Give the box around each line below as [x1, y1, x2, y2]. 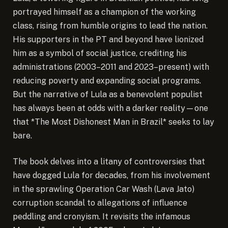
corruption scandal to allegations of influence [13, 198, 187, 208]
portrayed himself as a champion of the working [13, 7, 196, 17]
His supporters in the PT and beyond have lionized [13, 34, 204, 44]
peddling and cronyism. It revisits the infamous [13, 212, 190, 222]
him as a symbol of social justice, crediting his [13, 48, 187, 58]
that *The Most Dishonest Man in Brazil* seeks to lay [13, 117, 214, 127]
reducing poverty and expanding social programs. [13, 75, 201, 85]
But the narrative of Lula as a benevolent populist [13, 89, 203, 99]
